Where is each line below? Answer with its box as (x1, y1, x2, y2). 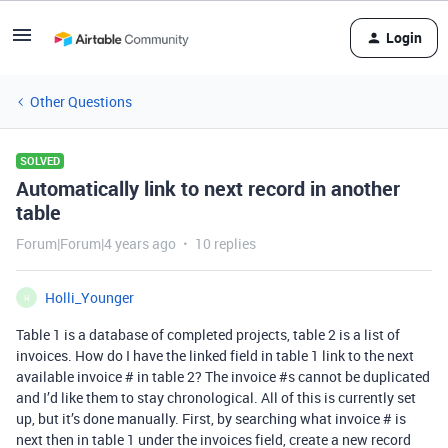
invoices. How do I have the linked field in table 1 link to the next (16, 346, 414, 365)
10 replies (195, 234, 256, 253)
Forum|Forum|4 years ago (16, 234, 176, 253)
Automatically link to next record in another (16, 175, 400, 202)
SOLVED (20, 153, 60, 168)
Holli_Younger (45, 288, 134, 307)
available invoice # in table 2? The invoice (16, 367, 279, 386)
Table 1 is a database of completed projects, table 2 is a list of (16, 325, 400, 344)
